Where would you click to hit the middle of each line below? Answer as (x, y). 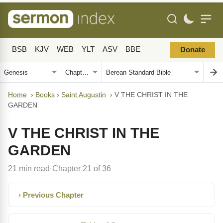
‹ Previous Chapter (51, 195)
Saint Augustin (84, 95)
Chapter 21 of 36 (82, 168)
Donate (193, 50)
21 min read (29, 168)
